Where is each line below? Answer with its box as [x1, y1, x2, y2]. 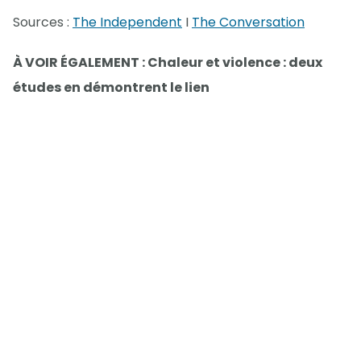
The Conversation [192, 13, 305, 32]
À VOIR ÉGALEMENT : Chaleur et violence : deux [13, 53, 322, 73]
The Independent [73, 13, 182, 32]
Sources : [13, 13, 73, 32]
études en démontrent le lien [13, 78, 210, 98]
